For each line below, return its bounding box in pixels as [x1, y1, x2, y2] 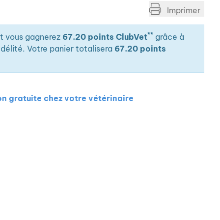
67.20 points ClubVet [62, 32, 147, 42]
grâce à [153, 32, 184, 42]
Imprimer [165, 5, 200, 15]
